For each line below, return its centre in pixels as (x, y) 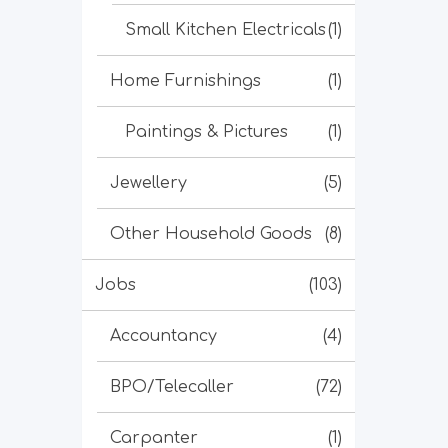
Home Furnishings (185, 81)
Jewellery (148, 183)
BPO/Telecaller (172, 387)
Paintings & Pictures (206, 132)
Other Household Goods (211, 234)
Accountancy (163, 336)
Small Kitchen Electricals (225, 30)
